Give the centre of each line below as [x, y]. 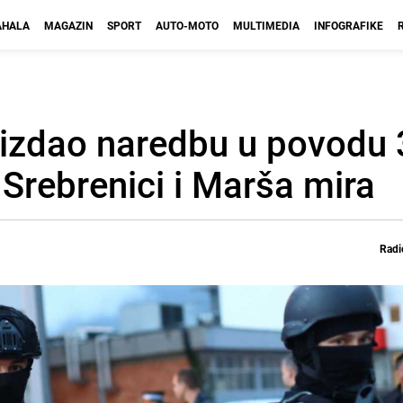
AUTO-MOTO [187, 25]
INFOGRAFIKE [349, 25]
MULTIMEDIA [266, 25]
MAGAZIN [68, 25]
